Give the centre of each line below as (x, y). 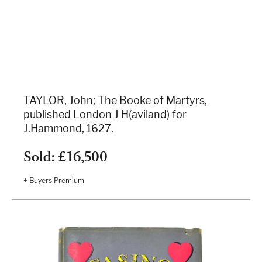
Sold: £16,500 (65, 157)
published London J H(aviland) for (105, 115)
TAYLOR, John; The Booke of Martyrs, (115, 101)
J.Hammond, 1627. (68, 129)
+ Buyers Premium (54, 181)
